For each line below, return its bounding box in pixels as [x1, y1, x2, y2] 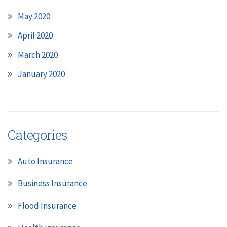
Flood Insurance [18, 200, 77, 211]
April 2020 [18, 29, 53, 41]
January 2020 [18, 68, 65, 80]
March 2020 [18, 49, 58, 60]
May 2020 [18, 10, 50, 22]
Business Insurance [18, 177, 87, 189]
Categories [8, 126, 67, 143]
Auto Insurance [18, 155, 73, 167]
